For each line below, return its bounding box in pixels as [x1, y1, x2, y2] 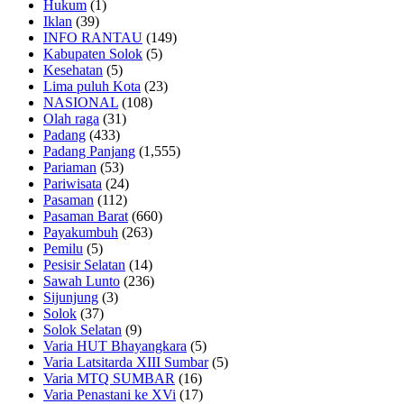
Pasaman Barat [43, 208, 128, 225]
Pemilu [43, 241, 83, 257]
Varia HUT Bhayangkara [43, 338, 187, 354]
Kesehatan [43, 62, 103, 78]
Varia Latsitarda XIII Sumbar [43, 354, 208, 371]
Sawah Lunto [43, 273, 120, 289]
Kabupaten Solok [43, 46, 142, 62]
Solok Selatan [43, 322, 122, 338]
